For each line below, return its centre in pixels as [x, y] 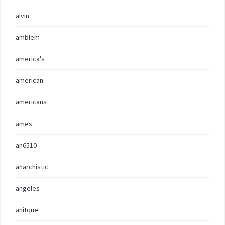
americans [31, 102]
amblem [28, 37]
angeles [28, 188]
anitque [27, 210]
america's [30, 59]
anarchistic [32, 167]
